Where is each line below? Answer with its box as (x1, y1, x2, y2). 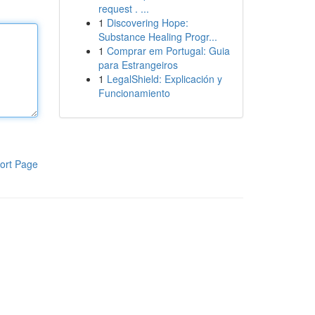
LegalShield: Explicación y (106, 72, 222, 86)
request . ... (98, 1, 149, 15)
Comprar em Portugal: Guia (106, 44, 230, 58)
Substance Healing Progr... (98, 30, 217, 44)
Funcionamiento (98, 86, 170, 100)
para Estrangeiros (98, 58, 178, 72)
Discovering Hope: (106, 15, 188, 30)
